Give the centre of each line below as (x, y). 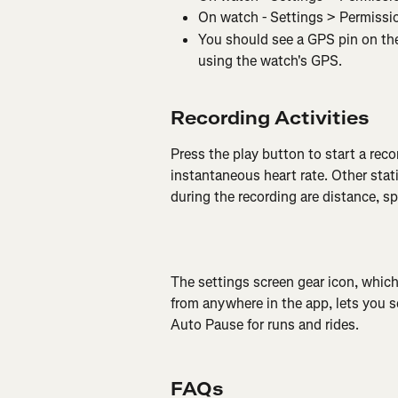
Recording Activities (270, 118)
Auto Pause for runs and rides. (265, 324)
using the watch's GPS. (270, 60)
